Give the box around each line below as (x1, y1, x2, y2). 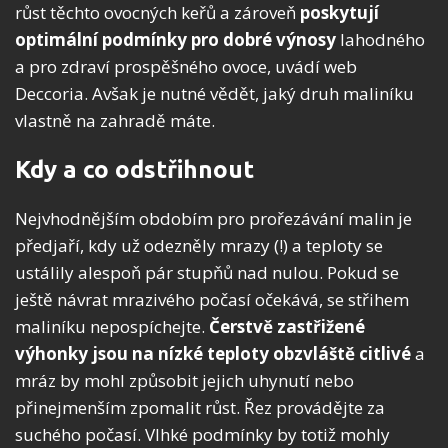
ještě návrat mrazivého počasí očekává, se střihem (15, 288, 409, 312)
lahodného (336, 28, 425, 52)
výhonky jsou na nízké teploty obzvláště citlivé (15, 342, 411, 366)
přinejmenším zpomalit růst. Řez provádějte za (15, 396, 385, 420)
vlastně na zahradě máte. (15, 109, 215, 133)
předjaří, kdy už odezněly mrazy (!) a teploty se (15, 234, 383, 258)
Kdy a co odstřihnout (15, 156, 254, 184)
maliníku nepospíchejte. (15, 315, 209, 339)
